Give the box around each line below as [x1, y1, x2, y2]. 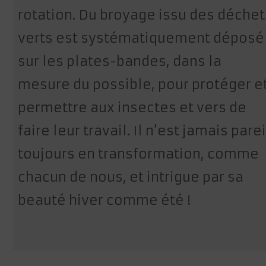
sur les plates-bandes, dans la [18, 53, 222, 70]
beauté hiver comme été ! [18, 192, 191, 209]
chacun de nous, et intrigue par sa [18, 169, 244, 186]
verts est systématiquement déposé [18, 30, 265, 47]
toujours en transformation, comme [18, 146, 259, 163]
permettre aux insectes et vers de [18, 100, 247, 116]
